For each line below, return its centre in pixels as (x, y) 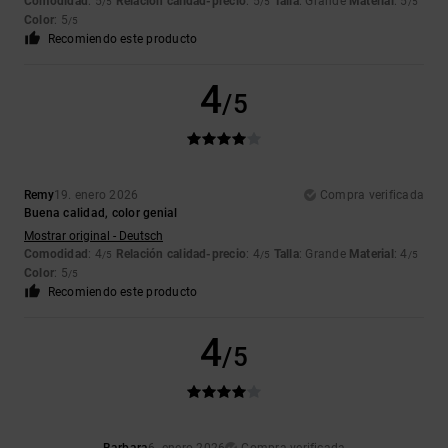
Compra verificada (371, 195)
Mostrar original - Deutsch (93, 236)
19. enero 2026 (96, 195)
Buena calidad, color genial (101, 213)
